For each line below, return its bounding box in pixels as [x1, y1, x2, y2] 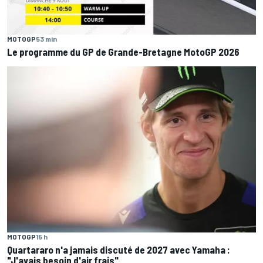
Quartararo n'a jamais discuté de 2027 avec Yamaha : [7, 243, 230, 255]
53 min [36, 35, 57, 43]
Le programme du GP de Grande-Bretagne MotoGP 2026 [7, 46, 240, 58]
